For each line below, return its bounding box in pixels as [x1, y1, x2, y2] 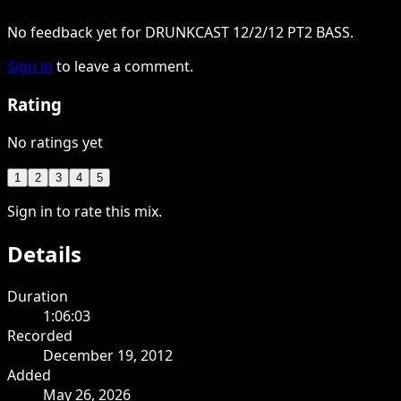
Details [7, 238, 81, 269]
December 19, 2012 [43, 345, 173, 365]
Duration [7, 286, 68, 306]
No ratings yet [7, 132, 103, 152]
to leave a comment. [56, 56, 193, 77]
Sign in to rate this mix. [7, 200, 162, 221]
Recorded [7, 325, 73, 346]
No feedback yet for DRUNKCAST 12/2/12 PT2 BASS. [7, 22, 354, 43]
